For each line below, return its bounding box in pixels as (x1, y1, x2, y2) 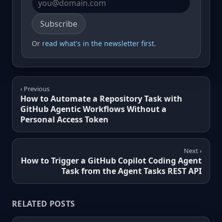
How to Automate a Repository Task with (20, 93, 182, 105)
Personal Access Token (20, 114, 109, 125)
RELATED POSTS (12, 198, 75, 210)
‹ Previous (20, 84, 50, 94)
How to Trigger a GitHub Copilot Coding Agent (21, 155, 202, 166)
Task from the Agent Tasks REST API (61, 166, 202, 177)
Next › (184, 146, 202, 156)
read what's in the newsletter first (42, 39, 154, 49)
